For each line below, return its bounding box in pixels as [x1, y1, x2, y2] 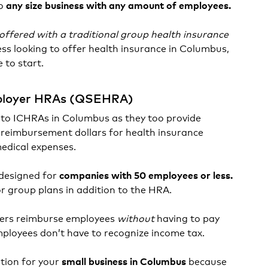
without [117, 211, 157, 224]
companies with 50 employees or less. [59, 168, 233, 181]
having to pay [157, 211, 220, 224]
